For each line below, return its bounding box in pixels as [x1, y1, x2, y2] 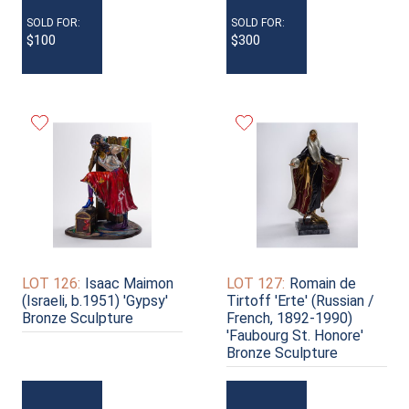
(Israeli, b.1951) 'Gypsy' [22, 291, 168, 309]
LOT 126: [22, 274, 80, 292]
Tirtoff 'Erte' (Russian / [226, 291, 374, 309]
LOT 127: [226, 274, 285, 292]
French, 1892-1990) [226, 309, 352, 327]
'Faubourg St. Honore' [226, 326, 363, 344]
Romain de [289, 274, 356, 292]
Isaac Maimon [85, 274, 173, 292]
